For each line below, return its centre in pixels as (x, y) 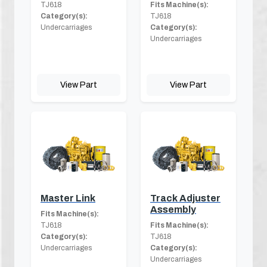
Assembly (173, 209)
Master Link (68, 198)
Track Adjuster (185, 198)
